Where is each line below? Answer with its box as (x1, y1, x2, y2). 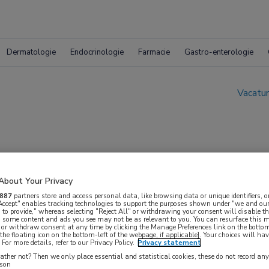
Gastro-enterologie (184, 47, 253, 58)
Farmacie (138, 47, 170, 58)
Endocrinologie (70, 47, 124, 58)
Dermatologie (7, 47, 56, 58)
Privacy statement (138, 237, 201, 247)
